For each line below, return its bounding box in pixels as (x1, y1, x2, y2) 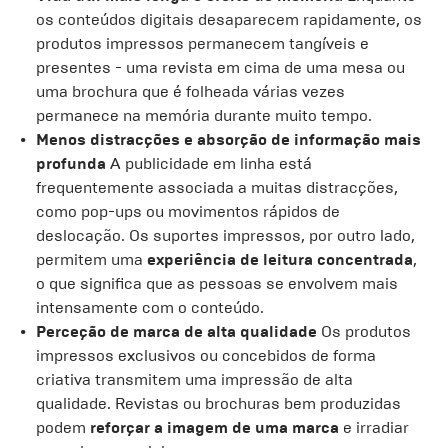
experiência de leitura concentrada (147, 250, 413, 269)
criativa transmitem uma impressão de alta (36, 370, 353, 389)
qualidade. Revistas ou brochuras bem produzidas (36, 394, 401, 413)
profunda (36, 154, 106, 173)
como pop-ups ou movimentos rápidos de (36, 202, 340, 221)
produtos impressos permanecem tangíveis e (36, 34, 369, 53)
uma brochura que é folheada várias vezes (36, 82, 345, 101)
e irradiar (339, 418, 409, 437)
